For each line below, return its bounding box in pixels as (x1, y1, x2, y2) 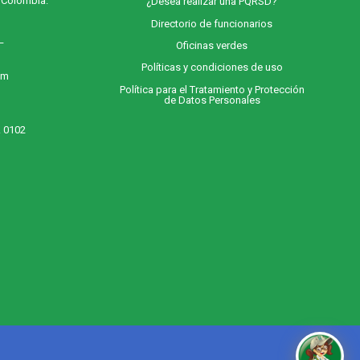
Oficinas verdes (176, 39, 248, 52)
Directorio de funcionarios (151, 17, 273, 30)
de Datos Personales (163, 93, 260, 106)
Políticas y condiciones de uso (141, 61, 283, 74)
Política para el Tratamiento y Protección (119, 83, 305, 96)
